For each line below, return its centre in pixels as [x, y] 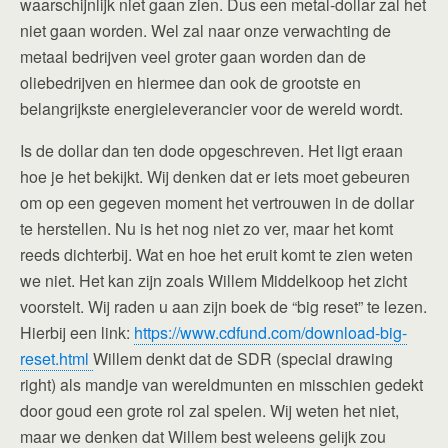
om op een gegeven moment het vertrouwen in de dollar [217, 202]
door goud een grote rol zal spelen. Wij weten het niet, [209, 410]
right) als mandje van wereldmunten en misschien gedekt [221, 384]
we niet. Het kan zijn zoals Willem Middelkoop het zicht [213, 280]
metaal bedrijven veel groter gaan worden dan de [193, 56]
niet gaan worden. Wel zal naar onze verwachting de [205, 30]
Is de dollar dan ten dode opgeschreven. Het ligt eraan [211, 150]
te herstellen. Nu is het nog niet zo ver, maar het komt [206, 228]
